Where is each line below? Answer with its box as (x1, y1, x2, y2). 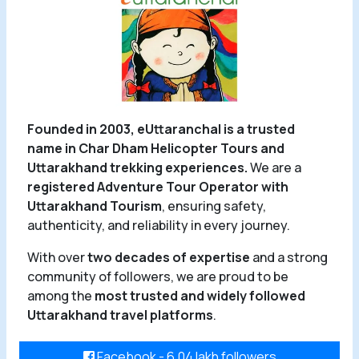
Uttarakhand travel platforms (27, 306, 213, 325)
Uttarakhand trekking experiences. (27, 159, 248, 177)
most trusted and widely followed (95, 287, 305, 305)
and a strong (250, 248, 328, 267)
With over (27, 248, 87, 267)
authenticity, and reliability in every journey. (27, 216, 290, 235)
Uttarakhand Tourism (27, 197, 162, 216)
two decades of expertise (87, 248, 250, 267)
